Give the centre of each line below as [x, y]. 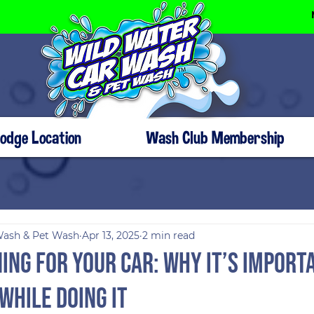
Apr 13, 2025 [111, 235]
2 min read [169, 235]
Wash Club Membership [216, 137]
